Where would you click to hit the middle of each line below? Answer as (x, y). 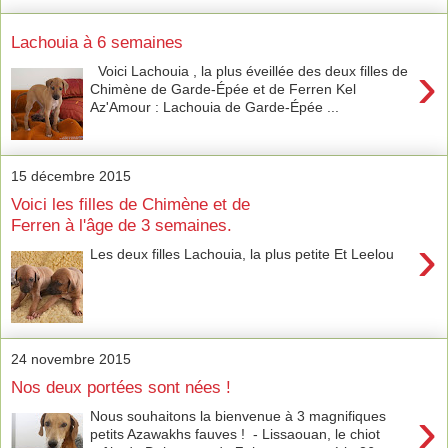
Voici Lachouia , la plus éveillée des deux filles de (249, 70)
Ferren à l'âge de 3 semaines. (121, 225)
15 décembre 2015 (71, 175)
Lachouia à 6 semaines (97, 42)
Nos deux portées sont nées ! (121, 387)
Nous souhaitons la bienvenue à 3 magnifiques (238, 415)
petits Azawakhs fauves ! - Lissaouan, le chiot (235, 433)
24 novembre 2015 (71, 358)
